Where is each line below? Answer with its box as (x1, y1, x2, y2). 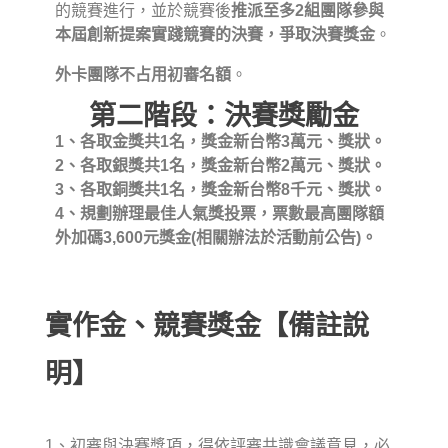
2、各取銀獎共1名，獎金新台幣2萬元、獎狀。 (55, 157, 386, 175)
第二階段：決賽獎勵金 (89, 101, 359, 132)
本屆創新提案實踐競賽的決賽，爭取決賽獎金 (55, 26, 375, 44)
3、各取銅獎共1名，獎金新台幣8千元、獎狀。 (55, 181, 386, 199)
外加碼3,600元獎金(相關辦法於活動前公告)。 (55, 229, 377, 247)
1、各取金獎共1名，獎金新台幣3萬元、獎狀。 (55, 133, 386, 151)
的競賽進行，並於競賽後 (55, 2, 231, 20)
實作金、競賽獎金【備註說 (45, 310, 369, 341)
